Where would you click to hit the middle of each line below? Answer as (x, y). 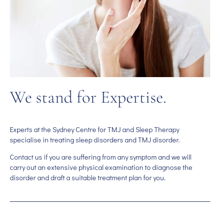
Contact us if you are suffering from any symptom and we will (101, 157)
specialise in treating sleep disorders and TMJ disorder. (95, 140)
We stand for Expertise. (88, 97)
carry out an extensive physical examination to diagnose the (101, 167)
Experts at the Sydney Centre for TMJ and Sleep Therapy (95, 129)
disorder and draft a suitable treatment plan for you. (88, 178)
